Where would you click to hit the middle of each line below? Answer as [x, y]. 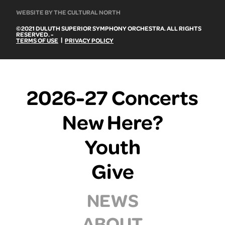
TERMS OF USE [37, 40]
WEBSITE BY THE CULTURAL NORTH [68, 12]
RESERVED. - [35, 34]
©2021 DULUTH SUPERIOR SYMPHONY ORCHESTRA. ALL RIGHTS [109, 28]
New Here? [113, 121]
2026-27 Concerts [113, 96]
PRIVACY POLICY [89, 40]
